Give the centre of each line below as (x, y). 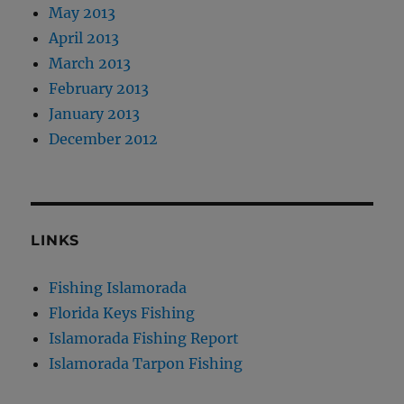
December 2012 (104, 138)
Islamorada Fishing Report (144, 338)
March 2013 (90, 63)
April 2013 (84, 37)
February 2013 (99, 88)
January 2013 (95, 113)
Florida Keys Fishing (122, 312)
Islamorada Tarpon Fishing (146, 363)
